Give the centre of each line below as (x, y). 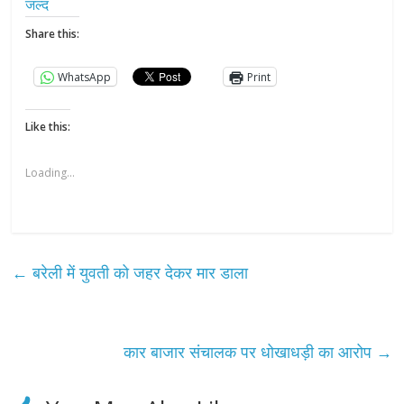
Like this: (48, 127)
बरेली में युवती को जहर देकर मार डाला (138, 273)
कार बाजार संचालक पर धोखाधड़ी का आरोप (249, 352)
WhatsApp (85, 77)
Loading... (50, 173)
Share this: (53, 34)
